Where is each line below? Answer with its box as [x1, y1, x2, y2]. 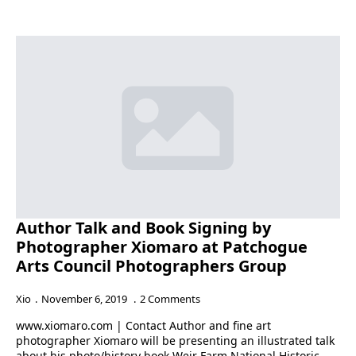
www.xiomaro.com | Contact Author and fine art [16, 317, 271, 333]
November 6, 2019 [41, 291, 130, 306]
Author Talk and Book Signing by [16, 216, 271, 238]
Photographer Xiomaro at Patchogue [16, 235, 308, 257]
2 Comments [140, 291, 200, 306]
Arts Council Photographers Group [16, 254, 287, 277]
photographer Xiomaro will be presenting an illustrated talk [16, 332, 335, 348]
